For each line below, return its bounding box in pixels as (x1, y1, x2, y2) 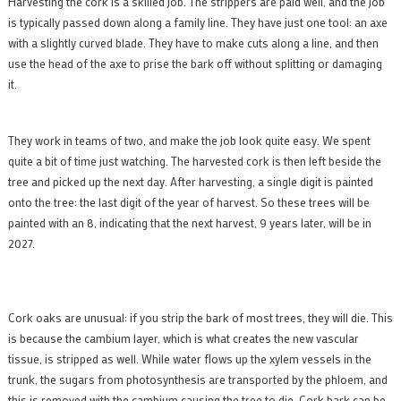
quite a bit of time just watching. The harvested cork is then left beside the (7, 152, 381, 168)
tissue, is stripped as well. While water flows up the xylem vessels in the (7, 350, 371, 366)
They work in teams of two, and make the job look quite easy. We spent (7, 132, 371, 148)
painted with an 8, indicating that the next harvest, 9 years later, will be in (7, 214, 371, 230)
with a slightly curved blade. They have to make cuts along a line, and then (7, 34, 379, 50)
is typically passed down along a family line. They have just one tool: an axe (7, 13, 388, 30)
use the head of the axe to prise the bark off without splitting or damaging (7, 55, 382, 71)
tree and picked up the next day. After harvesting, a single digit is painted (7, 173, 373, 189)
